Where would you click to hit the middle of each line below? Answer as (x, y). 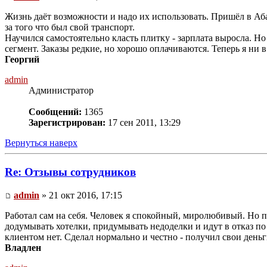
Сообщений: (55, 112)
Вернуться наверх (41, 143)
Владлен (23, 247)
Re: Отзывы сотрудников (70, 172)
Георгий (22, 60)
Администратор (61, 91)
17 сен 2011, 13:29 (143, 123)
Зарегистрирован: (67, 123)
